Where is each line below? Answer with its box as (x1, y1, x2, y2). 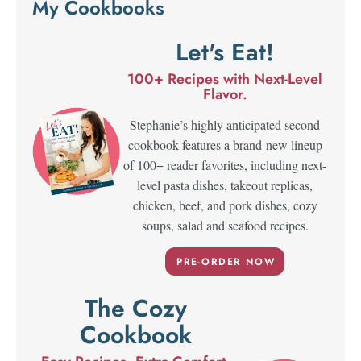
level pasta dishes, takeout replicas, (137, 176, 313, 194)
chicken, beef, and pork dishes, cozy (132, 197, 317, 214)
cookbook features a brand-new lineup (127, 136, 322, 154)
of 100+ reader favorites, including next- (123, 156, 327, 174)
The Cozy (85, 291, 188, 326)
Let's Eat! (176, 35, 275, 70)
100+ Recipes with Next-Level (127, 68, 323, 90)
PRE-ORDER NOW (176, 255, 276, 270)
